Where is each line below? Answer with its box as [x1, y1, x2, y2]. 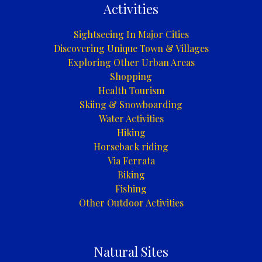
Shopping [110, 70, 152, 83]
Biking [117, 168, 145, 181]
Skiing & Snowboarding [80, 98, 182, 111]
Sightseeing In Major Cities [73, 28, 189, 41]
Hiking [116, 126, 146, 139]
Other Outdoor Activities [78, 196, 184, 209]
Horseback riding [94, 140, 168, 153]
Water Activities [98, 112, 164, 125]
